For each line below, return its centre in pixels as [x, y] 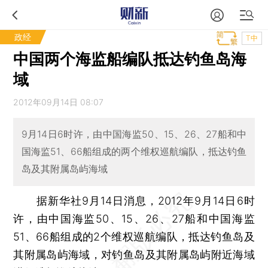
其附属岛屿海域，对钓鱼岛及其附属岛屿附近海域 [134, 254]
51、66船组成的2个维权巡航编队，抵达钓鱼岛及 [134, 236]
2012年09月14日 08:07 [59, 102]
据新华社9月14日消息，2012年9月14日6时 [134, 200]
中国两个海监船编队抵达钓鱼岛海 [130, 59]
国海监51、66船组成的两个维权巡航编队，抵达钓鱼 [134, 152]
